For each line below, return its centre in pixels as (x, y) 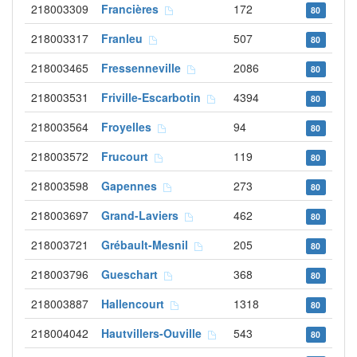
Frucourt (128, 156)
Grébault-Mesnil (148, 245)
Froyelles (129, 127)
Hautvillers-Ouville (155, 333)
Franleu (125, 38)
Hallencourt (136, 304)
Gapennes (132, 186)
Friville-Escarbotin (154, 97)
